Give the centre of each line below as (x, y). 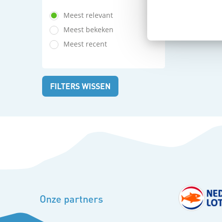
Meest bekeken (88, 29)
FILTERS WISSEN (80, 86)
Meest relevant (88, 15)
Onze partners (71, 199)
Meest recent (85, 44)
